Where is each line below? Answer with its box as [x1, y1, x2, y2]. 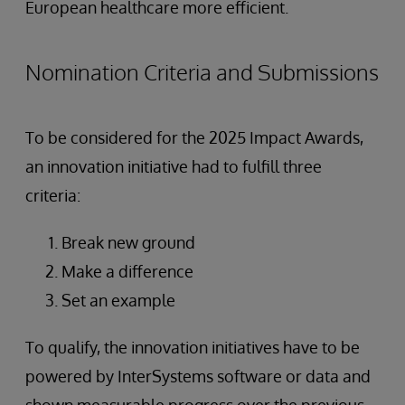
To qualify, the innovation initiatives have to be [25, 336, 360, 357]
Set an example [61, 289, 175, 310]
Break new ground [61, 231, 195, 252]
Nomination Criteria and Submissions [25, 57, 379, 86]
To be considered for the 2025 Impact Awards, [25, 127, 363, 147]
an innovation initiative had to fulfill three [25, 155, 322, 176]
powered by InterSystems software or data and [25, 365, 371, 386]
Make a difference [61, 260, 193, 281]
